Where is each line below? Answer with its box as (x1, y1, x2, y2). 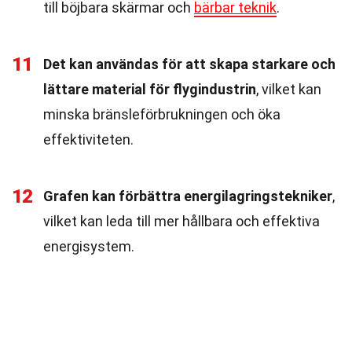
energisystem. (43, 238, 134, 255)
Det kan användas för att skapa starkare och (43, 56, 335, 72)
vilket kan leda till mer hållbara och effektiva (43, 213, 320, 229)
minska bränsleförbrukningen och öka (43, 106, 280, 123)
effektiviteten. (43, 131, 134, 148)
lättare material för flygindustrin (43, 81, 256, 97)
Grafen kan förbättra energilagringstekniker (43, 188, 332, 204)
